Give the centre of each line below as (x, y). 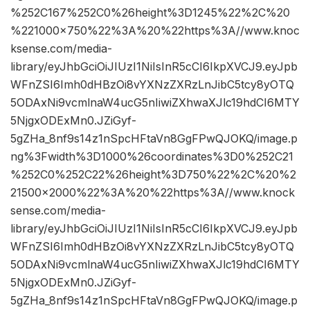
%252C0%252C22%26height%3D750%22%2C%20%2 (153, 175)
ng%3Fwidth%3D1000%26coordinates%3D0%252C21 (152, 157)
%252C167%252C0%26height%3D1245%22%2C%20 (150, 13)
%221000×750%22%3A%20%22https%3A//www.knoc (155, 31)
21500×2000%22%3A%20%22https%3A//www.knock (153, 193)
